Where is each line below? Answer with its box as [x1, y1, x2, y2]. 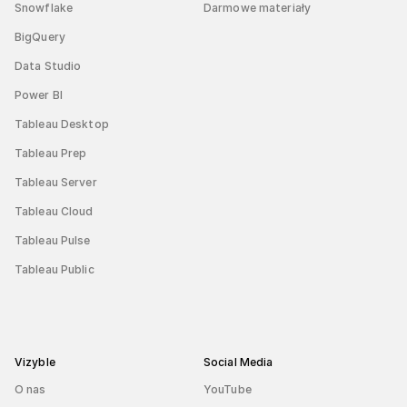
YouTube [203, 382, 252, 396]
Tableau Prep [15, 145, 87, 160]
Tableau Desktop [15, 116, 109, 131]
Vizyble [15, 354, 55, 369]
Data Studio [15, 58, 82, 73]
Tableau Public [15, 262, 94, 276]
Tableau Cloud [15, 203, 94, 218]
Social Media [203, 354, 273, 369]
